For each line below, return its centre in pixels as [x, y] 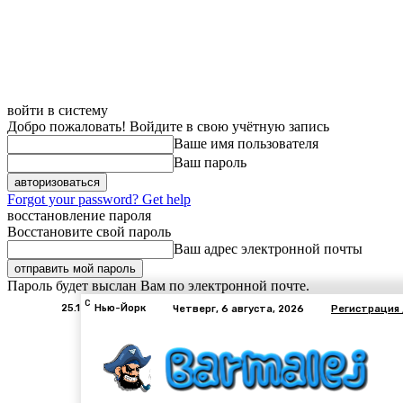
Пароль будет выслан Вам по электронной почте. [158, 286]
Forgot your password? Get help [99, 199]
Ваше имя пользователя [246, 143]
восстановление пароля [79, 215]
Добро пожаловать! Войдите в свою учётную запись [168, 126]
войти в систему [58, 110]
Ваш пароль [210, 162]
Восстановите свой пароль [89, 232]
